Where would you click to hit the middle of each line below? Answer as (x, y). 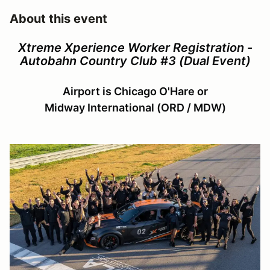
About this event (58, 18)
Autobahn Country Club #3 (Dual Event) (135, 61)
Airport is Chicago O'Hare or (135, 91)
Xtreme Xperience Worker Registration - (135, 47)
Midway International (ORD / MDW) (135, 107)
